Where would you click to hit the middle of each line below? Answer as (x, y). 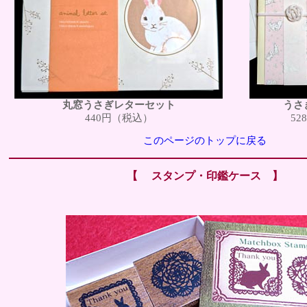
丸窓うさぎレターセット (119, 105)
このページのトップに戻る (205, 141)
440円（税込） (119, 118)
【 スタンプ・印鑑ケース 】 (205, 175)
